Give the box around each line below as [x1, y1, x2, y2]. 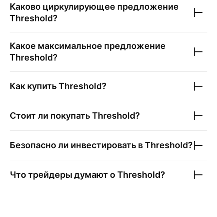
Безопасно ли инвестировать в [10, 140, 145, 150]
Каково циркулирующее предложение [10, 1, 179, 12]
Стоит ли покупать [10, 110, 92, 121]
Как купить [10, 81, 59, 91]
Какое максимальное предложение [10, 41, 166, 51]
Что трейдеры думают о [10, 170, 117, 180]
